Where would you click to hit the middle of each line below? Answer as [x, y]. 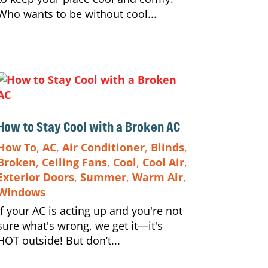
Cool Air [163, 162]
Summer [103, 177]
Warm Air [157, 177]
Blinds [167, 147]
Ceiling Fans [74, 162]
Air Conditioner [103, 147]
